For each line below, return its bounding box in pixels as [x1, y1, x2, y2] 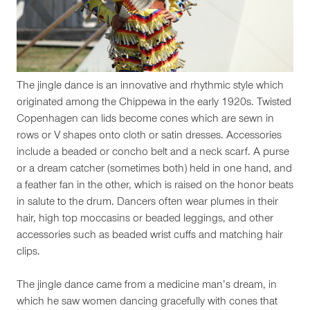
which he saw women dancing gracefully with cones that [17, 296, 277, 308]
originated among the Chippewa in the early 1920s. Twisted [17, 97, 291, 109]
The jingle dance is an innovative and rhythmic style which [17, 80, 284, 92]
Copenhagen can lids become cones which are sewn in [17, 113, 274, 125]
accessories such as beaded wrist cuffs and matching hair [17, 230, 283, 241]
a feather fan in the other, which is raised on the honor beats [17, 180, 293, 192]
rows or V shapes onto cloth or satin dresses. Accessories [17, 130, 282, 142]
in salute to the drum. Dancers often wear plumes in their [17, 197, 278, 208]
